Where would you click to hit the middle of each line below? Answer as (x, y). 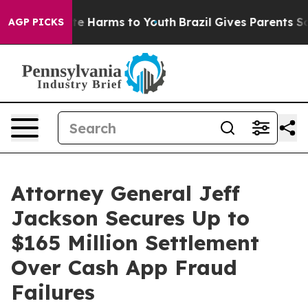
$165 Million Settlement (135, 243)
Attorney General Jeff (125, 193)
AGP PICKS (36, 22)
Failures (53, 292)
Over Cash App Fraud (124, 267)
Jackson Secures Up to (130, 218)
